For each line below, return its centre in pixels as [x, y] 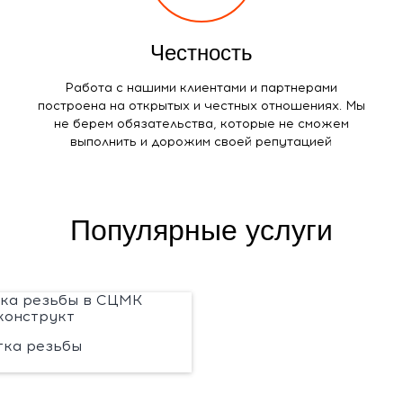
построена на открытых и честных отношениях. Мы [201, 105]
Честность [201, 52]
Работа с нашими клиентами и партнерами [201, 87]
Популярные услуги [201, 230]
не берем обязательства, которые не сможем [201, 123]
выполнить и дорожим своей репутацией [201, 141]
